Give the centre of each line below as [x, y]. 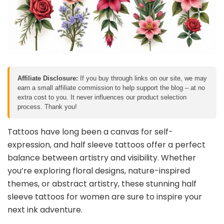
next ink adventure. [45, 209]
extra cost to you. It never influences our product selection [102, 97]
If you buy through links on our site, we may [142, 78]
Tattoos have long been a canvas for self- [90, 131]
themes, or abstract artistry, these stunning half [102, 183]
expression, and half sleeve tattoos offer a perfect [106, 144]
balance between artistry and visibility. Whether [102, 157]
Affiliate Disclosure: [48, 78]
